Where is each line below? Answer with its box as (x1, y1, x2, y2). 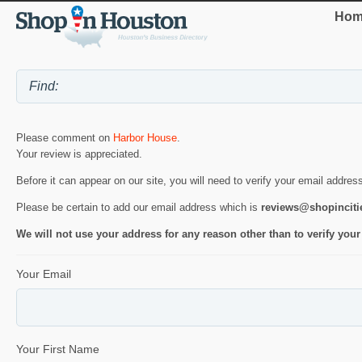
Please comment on (16, 132, 113, 145)
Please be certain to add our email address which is (16, 201, 261, 214)
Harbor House (113, 132, 177, 145)
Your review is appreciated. (16, 148, 142, 161)
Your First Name (16, 343, 99, 356)
